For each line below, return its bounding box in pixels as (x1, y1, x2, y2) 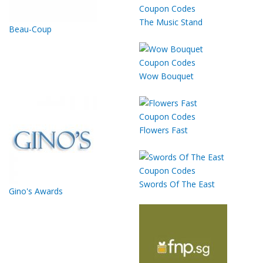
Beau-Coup (9, 23, 52, 35)
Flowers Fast (139, 124, 188, 136)
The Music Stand (139, 16, 203, 28)
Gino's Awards (9, 185, 63, 197)
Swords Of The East (139, 178, 215, 190)
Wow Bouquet (139, 70, 194, 82)
